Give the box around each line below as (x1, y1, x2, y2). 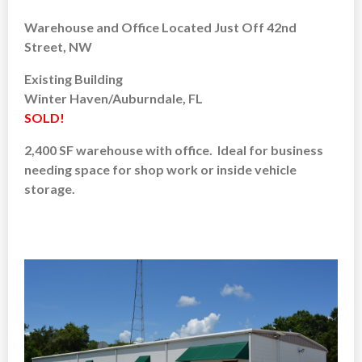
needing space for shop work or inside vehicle (24, 161, 297, 177)
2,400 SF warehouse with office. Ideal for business (24, 141, 323, 158)
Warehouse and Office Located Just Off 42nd (24, 19, 297, 35)
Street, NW (24, 38, 92, 54)
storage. (24, 180, 75, 196)
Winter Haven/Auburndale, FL (24, 90, 203, 106)
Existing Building (24, 70, 123, 86)
